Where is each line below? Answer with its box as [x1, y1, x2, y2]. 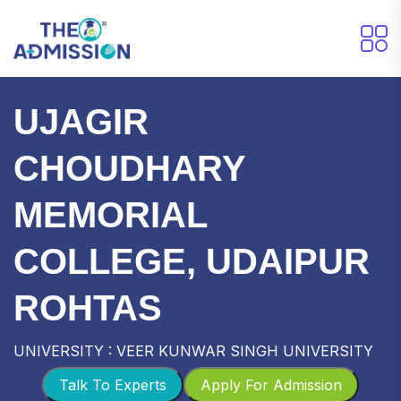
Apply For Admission [200, 375, 342, 394]
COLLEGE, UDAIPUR [13, 241, 370, 281]
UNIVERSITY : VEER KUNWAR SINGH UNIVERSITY [13, 341, 373, 360]
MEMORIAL [13, 194, 207, 235]
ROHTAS [13, 287, 162, 328]
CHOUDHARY [13, 148, 245, 188]
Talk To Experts [59, 375, 166, 394]
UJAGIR [13, 101, 149, 141]
